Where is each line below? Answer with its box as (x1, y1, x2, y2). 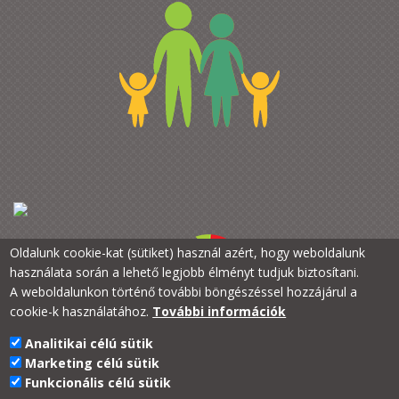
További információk (152, 303, 287, 320)
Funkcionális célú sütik (25, 374, 172, 391)
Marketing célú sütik (25, 354, 160, 371)
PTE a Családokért (139, 370, 246, 387)
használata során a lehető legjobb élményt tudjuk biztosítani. (10, 264, 360, 281)
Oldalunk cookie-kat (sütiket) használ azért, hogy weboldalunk (10, 244, 366, 261)
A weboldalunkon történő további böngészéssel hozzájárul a (10, 283, 358, 300)
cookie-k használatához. (10, 303, 150, 320)
